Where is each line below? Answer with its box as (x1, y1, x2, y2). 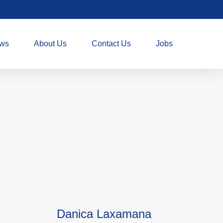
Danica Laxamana (57, 207, 152, 221)
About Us (34, 39, 67, 48)
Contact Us (92, 39, 131, 48)
